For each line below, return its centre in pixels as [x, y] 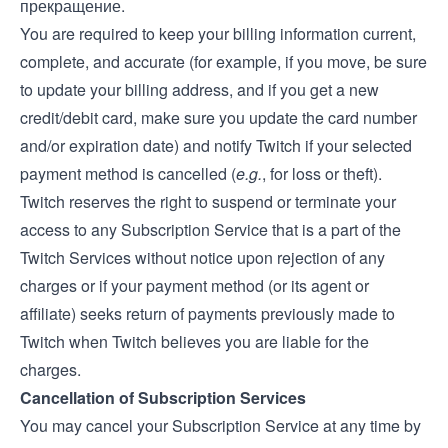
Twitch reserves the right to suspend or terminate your [208, 201]
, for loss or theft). [322, 173]
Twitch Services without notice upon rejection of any [202, 257]
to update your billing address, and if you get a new [199, 89]
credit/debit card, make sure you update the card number [218, 117]
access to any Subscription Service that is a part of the [210, 229]
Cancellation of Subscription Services [163, 397]
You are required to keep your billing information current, [218, 33]
